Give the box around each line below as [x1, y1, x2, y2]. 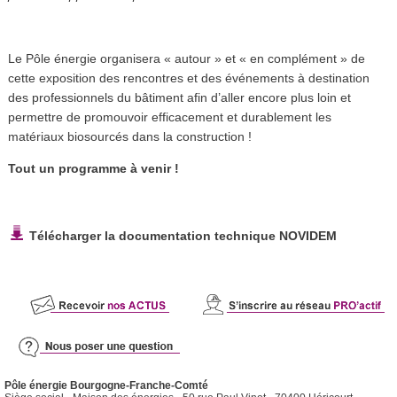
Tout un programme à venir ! [7, 160, 179, 175]
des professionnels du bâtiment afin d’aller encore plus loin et [7, 90, 351, 105]
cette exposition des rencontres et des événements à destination [7, 70, 370, 85]
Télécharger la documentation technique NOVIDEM [25, 229, 337, 244]
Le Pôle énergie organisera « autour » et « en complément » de [7, 51, 365, 66]
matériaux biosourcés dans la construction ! [7, 128, 252, 144]
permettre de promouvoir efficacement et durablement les [7, 109, 331, 124]
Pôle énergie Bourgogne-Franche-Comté [4, 379, 208, 393]
